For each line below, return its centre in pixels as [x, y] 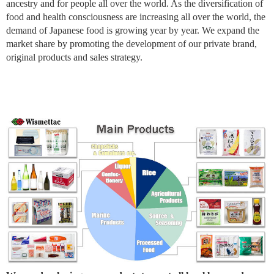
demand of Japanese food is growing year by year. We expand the [133, 30]
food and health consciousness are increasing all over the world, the [136, 17]
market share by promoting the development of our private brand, [131, 43]
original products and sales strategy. [74, 57]
